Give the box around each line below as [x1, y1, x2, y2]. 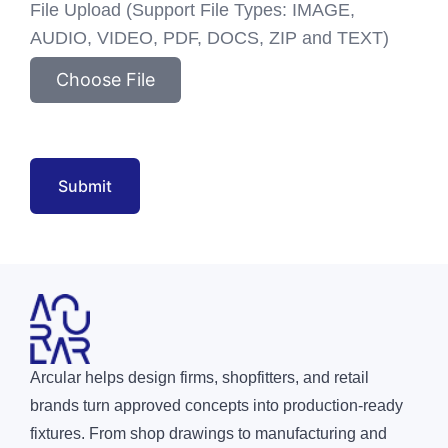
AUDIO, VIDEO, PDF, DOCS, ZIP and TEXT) [30, 27, 389, 48]
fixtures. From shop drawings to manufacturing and [30, 425, 387, 443]
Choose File [56, 68, 155, 90]
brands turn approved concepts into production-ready [30, 397, 403, 415]
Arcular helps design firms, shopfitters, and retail [30, 369, 369, 387]
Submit [58, 175, 112, 196]
